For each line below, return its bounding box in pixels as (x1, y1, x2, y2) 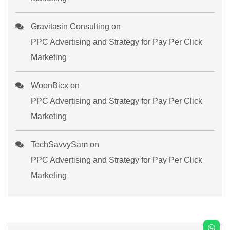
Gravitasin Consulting (31, 22, 109, 31)
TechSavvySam (31, 140, 88, 149)
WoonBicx (31, 81, 68, 90)
